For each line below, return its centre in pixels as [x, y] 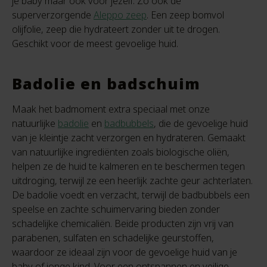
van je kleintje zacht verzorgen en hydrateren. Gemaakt [129, 138]
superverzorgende [53, 15]
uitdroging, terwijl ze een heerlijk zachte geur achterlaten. [132, 181]
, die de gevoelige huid [201, 123]
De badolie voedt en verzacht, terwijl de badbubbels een [131, 195]
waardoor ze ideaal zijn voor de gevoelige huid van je [125, 252]
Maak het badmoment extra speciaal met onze [111, 109]
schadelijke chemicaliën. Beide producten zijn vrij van [123, 223]
